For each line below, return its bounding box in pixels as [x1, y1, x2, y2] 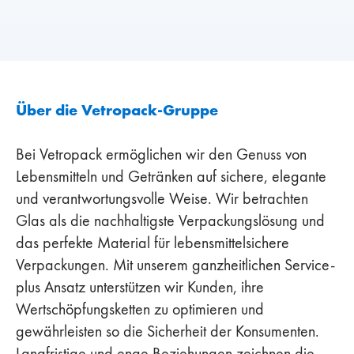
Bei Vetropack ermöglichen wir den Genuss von [16, 144, 307, 164]
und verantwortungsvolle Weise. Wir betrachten [16, 188, 308, 208]
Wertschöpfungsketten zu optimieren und [16, 299, 264, 318]
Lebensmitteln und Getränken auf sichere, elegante [16, 166, 326, 186]
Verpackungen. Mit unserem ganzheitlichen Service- [16, 254, 335, 274]
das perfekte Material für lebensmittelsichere [16, 232, 289, 252]
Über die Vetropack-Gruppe [16, 99, 218, 120]
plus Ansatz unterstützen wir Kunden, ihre [16, 277, 264, 296]
